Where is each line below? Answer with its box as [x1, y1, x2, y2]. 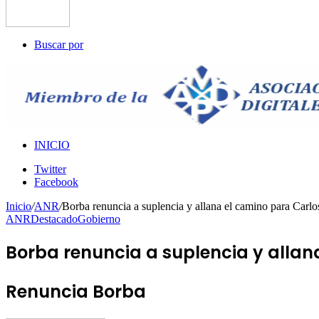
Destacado [31, 213, 78, 225]
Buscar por [34, 38, 83, 51]
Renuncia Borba [6, 279, 146, 303]
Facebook [34, 176, 78, 188]
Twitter [34, 163, 66, 175]
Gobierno [78, 213, 120, 225]
